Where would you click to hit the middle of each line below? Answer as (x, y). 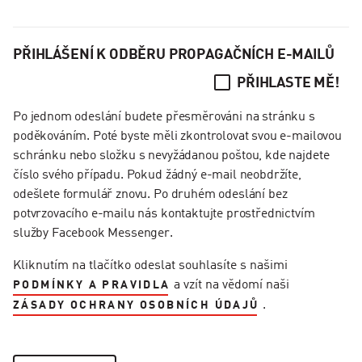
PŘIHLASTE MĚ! (288, 83)
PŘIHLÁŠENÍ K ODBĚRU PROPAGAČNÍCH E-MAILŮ (174, 55)
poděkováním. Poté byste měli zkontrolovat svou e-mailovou (177, 137)
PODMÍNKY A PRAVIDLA (92, 285)
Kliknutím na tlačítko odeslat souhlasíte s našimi (150, 266)
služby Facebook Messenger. (93, 234)
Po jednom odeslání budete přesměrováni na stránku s (164, 117)
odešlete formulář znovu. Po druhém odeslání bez (150, 195)
